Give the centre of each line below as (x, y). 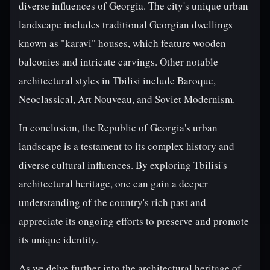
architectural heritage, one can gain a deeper (113, 184)
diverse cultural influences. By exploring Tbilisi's (123, 165)
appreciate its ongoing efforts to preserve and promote (134, 221)
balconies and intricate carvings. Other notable (118, 62)
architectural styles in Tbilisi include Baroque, (117, 80)
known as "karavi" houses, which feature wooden (122, 43)
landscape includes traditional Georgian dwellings (126, 24)
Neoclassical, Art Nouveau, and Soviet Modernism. (127, 99)
